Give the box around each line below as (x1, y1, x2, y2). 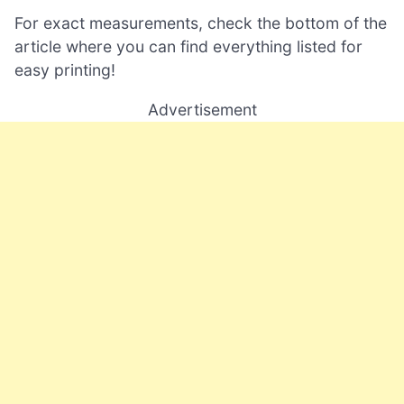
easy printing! (14, 60, 115, 80)
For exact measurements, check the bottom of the (14, 14, 387, 33)
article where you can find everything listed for (14, 37, 363, 57)
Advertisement (147, 100, 257, 120)
